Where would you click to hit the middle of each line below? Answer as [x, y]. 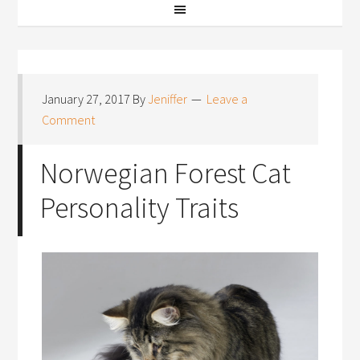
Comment [69, 120]
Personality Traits [140, 208]
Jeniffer [168, 99]
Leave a [227, 99]
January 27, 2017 [86, 99]
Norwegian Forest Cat [166, 173]
